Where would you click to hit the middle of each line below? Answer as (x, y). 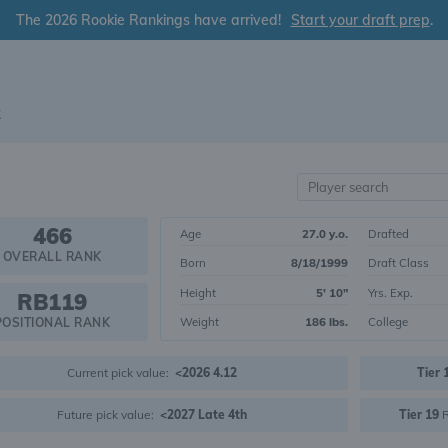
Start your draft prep (360, 20)
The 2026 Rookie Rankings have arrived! (150, 20)
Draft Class (398, 263)
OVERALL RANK (52, 256)
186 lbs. (326, 321)
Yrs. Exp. (390, 292)
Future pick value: (108, 414)
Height (198, 292)
